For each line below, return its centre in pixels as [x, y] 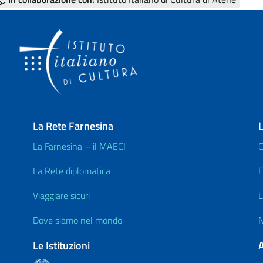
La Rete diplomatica [72, 171]
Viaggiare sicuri [61, 196]
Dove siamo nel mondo [77, 220]
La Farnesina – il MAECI [79, 146]
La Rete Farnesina [73, 126]
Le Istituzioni [61, 246]
